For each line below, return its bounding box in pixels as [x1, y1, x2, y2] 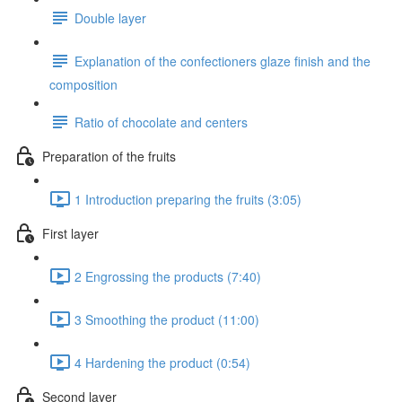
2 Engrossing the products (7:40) [74, 267, 261, 285]
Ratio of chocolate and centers [74, 112, 248, 131]
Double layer [74, 8, 146, 27]
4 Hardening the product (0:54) [74, 353, 250, 371]
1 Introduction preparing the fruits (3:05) [74, 189, 301, 208]
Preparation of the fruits [42, 146, 176, 165]
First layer [42, 223, 99, 242]
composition [49, 75, 118, 93]
